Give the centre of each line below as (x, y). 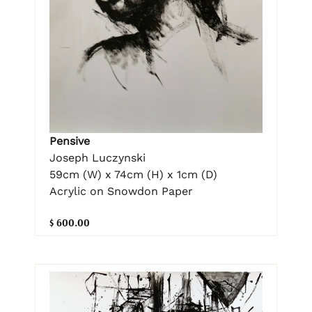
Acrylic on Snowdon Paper (121, 192)
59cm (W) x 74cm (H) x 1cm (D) (133, 175)
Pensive (70, 141)
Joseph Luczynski (97, 158)
